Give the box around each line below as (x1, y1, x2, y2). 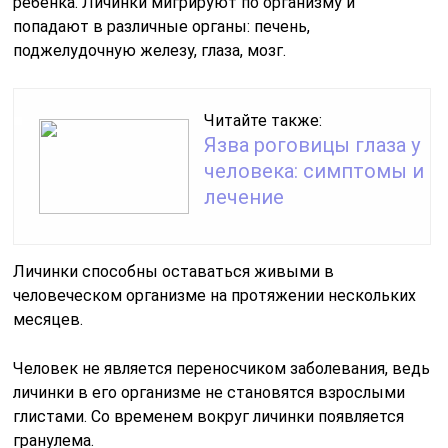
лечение (204, 184, 285, 209)
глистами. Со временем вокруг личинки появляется (13, 406, 405, 426)
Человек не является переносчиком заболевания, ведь (13, 358, 431, 378)
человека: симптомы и (204, 158, 425, 183)
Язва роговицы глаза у (204, 132, 421, 157)
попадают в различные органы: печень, (13, 16, 311, 36)
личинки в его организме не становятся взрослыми (13, 382, 406, 402)
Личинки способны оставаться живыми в (13, 261, 335, 281)
